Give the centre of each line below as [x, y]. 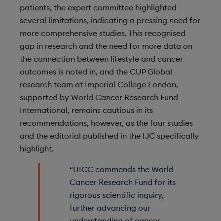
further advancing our [110, 207]
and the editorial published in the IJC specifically [109, 135]
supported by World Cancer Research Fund [99, 97]
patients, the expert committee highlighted [98, 7]
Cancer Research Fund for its [122, 182]
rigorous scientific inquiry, [116, 195]
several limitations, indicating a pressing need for [110, 20]
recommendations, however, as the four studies [106, 123]
